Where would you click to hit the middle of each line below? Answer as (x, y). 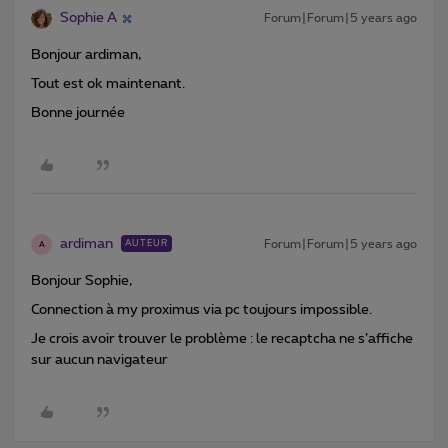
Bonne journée (78, 113)
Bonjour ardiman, (86, 55)
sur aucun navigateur (99, 360)
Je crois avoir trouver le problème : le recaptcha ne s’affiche (222, 339)
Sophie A (88, 18)
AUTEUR (146, 244)
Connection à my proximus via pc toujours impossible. (201, 310)
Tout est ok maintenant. (108, 84)
